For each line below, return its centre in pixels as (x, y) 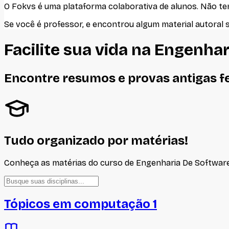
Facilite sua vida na (79, 50)
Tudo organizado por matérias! (96, 140)
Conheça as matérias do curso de (70, 163)
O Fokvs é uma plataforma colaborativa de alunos (100, 6)
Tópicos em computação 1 (81, 204)
